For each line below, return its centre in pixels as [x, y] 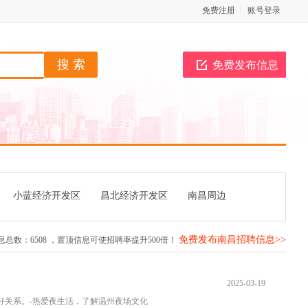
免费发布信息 [245, 65]
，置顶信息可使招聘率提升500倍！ [113, 240]
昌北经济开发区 [134, 196]
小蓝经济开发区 [47, 196]
